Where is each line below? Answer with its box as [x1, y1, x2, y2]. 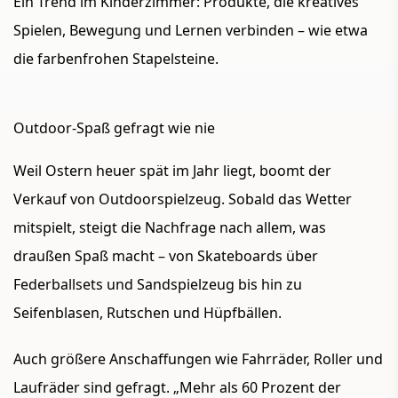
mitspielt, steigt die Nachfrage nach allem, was [13, 218, 326, 238]
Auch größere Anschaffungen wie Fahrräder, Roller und [13, 349, 383, 370]
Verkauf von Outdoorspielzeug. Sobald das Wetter [13, 189, 352, 210]
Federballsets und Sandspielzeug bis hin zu [13, 275, 302, 295]
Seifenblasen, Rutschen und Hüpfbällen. [13, 303, 282, 323]
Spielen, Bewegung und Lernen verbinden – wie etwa [13, 20, 368, 41]
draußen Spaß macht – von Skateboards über [13, 246, 318, 267]
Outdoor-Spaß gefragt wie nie [13, 118, 215, 139]
